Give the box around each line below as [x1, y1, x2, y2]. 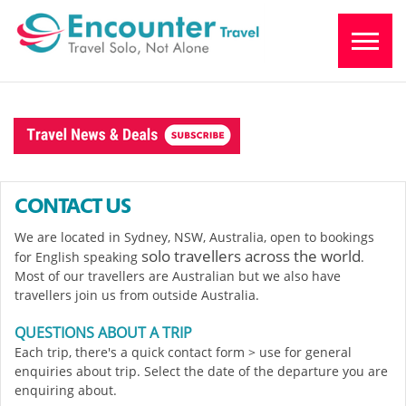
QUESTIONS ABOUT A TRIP [14, 323, 192, 343]
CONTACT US [14, 195, 130, 218]
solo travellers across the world [141, 246, 361, 266]
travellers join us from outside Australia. [14, 286, 263, 304]
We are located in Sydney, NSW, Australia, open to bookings [14, 228, 374, 246]
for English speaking [14, 248, 141, 266]
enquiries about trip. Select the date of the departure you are [14, 362, 388, 380]
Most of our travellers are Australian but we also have [14, 267, 341, 285]
